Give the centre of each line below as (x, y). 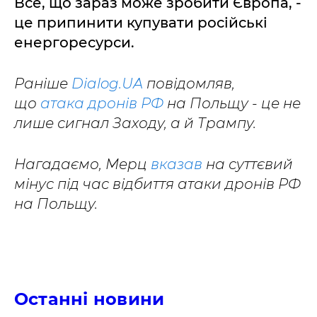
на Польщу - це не (232, 103)
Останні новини (90, 299)
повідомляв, (189, 83)
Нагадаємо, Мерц (82, 164)
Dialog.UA (107, 83)
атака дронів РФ (102, 103)
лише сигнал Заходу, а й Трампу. (135, 123)
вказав (177, 164)
